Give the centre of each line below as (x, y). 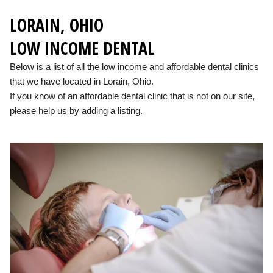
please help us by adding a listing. (76, 110)
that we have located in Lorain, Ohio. (82, 81)
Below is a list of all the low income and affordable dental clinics (134, 66)
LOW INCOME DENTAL (82, 48)
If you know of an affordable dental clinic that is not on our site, (132, 96)
